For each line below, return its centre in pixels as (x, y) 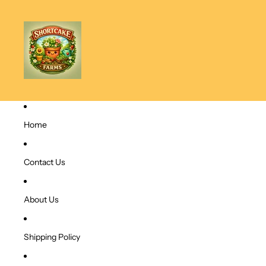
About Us (41, 200)
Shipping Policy (52, 237)
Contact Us (45, 162)
